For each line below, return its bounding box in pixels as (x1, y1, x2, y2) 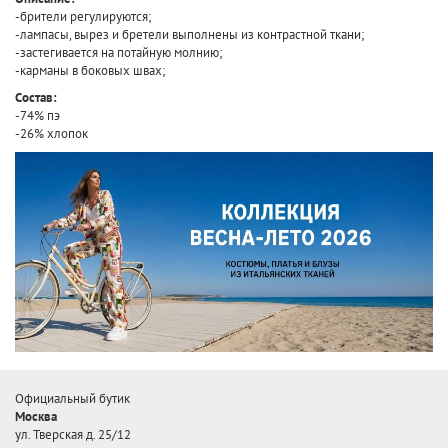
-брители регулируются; (15, 8, 151, 25)
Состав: (15, 89, 57, 106)
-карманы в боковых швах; (15, 62, 165, 79)
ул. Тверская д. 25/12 (15, 426, 131, 444)
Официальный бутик (15, 390, 130, 408)
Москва (15, 408, 57, 426)
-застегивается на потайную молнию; (15, 44, 222, 61)
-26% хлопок (15, 125, 88, 142)
